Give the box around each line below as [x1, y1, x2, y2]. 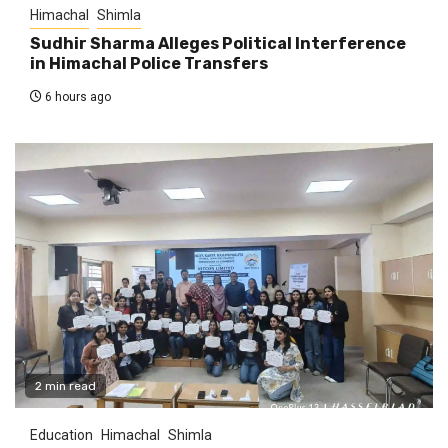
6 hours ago [42, 89, 111, 104]
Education [30, 426, 93, 443]
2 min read [35, 378, 96, 393]
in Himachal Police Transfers [30, 53, 268, 73]
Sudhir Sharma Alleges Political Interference [30, 33, 406, 53]
